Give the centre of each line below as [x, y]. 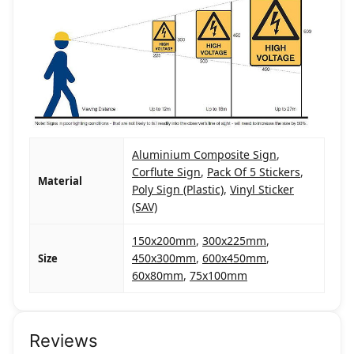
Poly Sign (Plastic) [178, 190]
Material [60, 181]
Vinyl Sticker [262, 190]
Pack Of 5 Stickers [254, 172]
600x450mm [234, 258]
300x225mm [234, 241]
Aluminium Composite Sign [204, 155]
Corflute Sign [166, 172]
